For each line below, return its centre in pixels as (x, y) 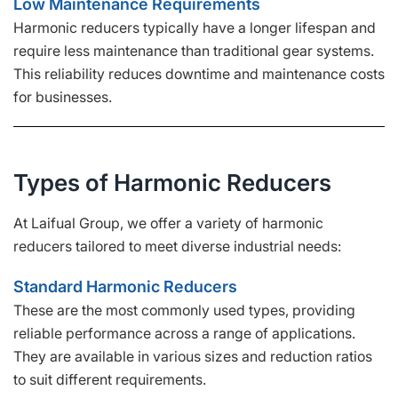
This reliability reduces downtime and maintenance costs (199, 73)
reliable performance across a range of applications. (184, 333)
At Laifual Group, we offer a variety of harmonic (168, 223)
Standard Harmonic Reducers (125, 286)
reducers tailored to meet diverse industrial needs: (177, 246)
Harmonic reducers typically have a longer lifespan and (195, 27)
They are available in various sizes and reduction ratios (193, 356)
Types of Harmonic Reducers (172, 182)
